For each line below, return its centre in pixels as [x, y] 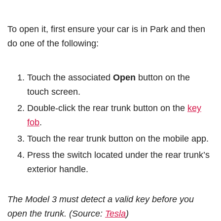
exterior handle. [58, 169]
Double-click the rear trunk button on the [107, 108]
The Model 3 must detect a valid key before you [101, 199]
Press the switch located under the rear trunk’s [118, 155]
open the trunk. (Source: [56, 214]
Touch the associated [70, 77]
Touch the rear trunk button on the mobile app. [118, 139]
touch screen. [54, 92]
